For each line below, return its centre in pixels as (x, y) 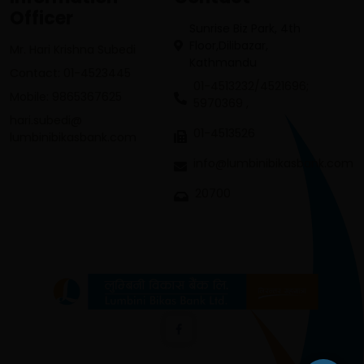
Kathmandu (223, 62)
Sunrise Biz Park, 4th (245, 28)
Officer (41, 18)
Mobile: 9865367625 (66, 96)
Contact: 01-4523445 (70, 73)
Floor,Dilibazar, (228, 45)
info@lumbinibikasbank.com (273, 163)
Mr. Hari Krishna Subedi (73, 49)
